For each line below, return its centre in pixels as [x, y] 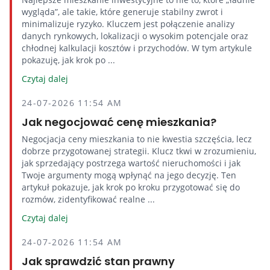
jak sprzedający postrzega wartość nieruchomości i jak [131, 163]
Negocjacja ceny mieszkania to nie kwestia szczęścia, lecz [137, 139]
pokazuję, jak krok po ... [68, 60]
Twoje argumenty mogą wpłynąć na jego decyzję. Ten [129, 175]
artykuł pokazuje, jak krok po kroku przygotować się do [131, 187]
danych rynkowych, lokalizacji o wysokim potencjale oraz [135, 36]
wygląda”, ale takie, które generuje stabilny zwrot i [122, 12]
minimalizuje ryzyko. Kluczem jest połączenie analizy [128, 24]
